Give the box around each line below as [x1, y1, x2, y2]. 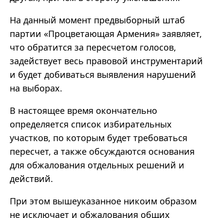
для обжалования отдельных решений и [10, 159, 184, 171]
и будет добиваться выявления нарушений [10, 69, 196, 81]
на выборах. [10, 82, 62, 94]
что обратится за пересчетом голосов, [10, 41, 176, 54]
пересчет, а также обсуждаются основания [10, 145, 195, 158]
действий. [10, 173, 53, 185]
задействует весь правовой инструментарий [10, 55, 203, 67]
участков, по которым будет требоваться [10, 132, 187, 144]
